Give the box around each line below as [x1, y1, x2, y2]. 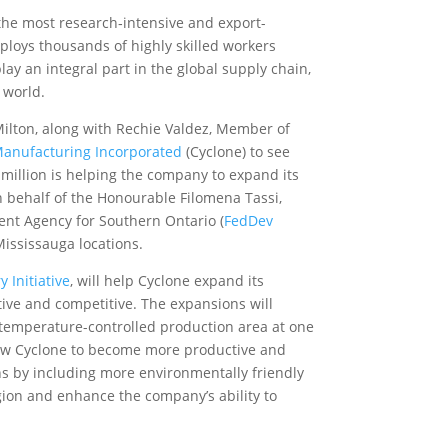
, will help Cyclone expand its [69, 271, 264, 290]
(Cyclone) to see [181, 142, 290, 161]
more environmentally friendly [99, 363, 304, 382]
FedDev [223, 211, 273, 230]
